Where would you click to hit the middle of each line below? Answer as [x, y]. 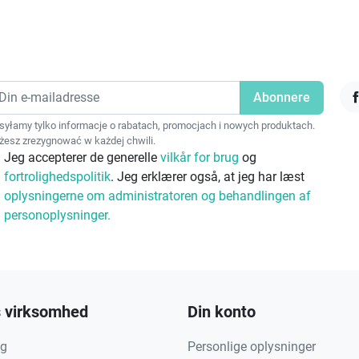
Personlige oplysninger [252, 346]
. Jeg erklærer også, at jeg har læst [207, 176]
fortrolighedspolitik [57, 176]
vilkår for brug [201, 157]
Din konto [222, 311]
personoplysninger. [57, 215]
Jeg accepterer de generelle [82, 157]
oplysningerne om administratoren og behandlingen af [157, 196]
